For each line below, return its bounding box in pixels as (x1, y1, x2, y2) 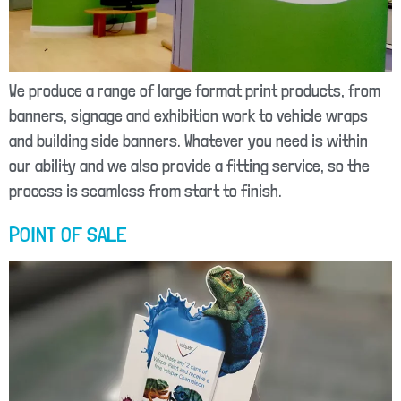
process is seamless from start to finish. (9, 181, 282, 202)
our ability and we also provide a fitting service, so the (9, 156, 370, 177)
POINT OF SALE (9, 220, 127, 247)
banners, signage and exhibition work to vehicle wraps (9, 106, 368, 127)
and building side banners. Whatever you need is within (9, 131, 368, 152)
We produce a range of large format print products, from (9, 81, 380, 102)
